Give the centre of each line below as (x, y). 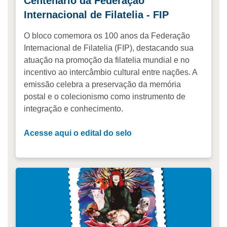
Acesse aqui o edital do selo (78, 133)
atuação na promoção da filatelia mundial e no (107, 60)
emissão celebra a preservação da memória (102, 85)
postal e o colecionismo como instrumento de (105, 97)
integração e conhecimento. (73, 109)
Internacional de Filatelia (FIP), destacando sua (109, 48)
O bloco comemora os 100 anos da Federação (107, 36)
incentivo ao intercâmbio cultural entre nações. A (110, 72)
